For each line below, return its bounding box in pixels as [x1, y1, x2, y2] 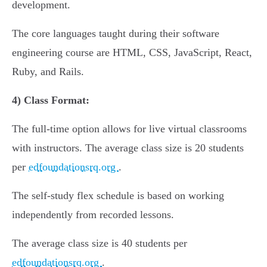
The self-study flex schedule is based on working [12, 190, 224, 202]
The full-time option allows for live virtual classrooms [12, 123, 247, 135]
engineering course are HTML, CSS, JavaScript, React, [12, 46, 252, 59]
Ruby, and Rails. [12, 66, 84, 78]
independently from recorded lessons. [12, 209, 174, 221]
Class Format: [24, 94, 89, 107]
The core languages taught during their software [12, 27, 219, 40]
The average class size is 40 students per [12, 237, 187, 250]
